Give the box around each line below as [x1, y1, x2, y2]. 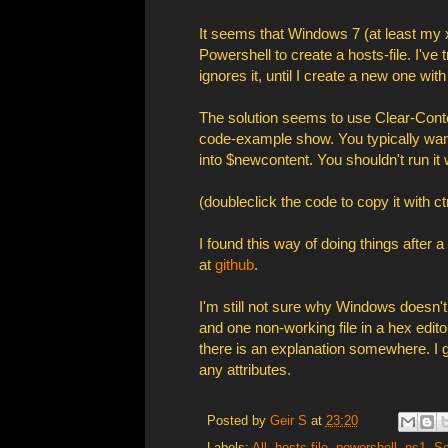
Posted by [206, 413, 270, 428]
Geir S [269, 413, 307, 428]
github [214, 256, 254, 274]
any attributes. [198, 361, 291, 379]
